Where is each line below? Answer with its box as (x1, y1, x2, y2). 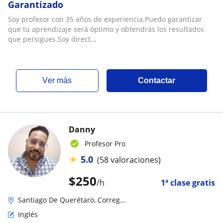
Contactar (138, 76, 176, 85)
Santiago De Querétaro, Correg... (18, 195, 126, 205)
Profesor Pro (85, 138, 125, 148)
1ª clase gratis (161, 177, 215, 189)
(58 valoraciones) (97, 154, 161, 165)
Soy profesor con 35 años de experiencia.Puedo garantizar (8, 14, 202, 24)
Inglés (18, 210, 38, 220)
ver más (48, 76, 72, 85)
